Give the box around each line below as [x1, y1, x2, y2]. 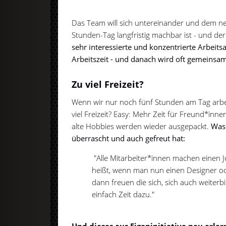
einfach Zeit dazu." [92, 189, 155, 200]
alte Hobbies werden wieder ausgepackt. [72, 121, 209, 132]
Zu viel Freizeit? [72, 78, 144, 91]
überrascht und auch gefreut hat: [72, 133, 186, 144]
